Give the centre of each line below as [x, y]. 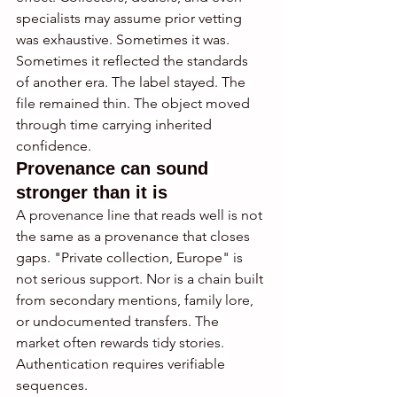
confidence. [54, 146]
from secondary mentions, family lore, [136, 300]
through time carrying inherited [116, 125]
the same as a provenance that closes [135, 237]
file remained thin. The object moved [135, 104]
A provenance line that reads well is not [141, 215]
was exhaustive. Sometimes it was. [125, 40]
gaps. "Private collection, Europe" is [131, 258]
